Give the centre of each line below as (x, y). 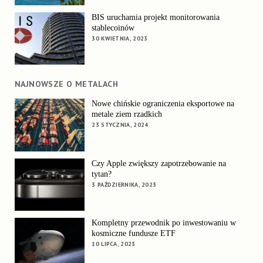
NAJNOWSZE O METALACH (66, 84)
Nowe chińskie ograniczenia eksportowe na (163, 104)
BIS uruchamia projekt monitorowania (156, 17)
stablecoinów (113, 28)
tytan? (102, 174)
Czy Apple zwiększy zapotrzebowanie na (159, 163)
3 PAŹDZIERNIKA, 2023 (124, 184)
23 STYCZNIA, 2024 (120, 125)
